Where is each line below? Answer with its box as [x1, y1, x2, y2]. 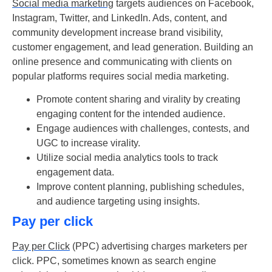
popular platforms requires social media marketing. [12, 70, 229, 81]
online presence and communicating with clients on [12, 56, 232, 67]
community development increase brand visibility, [12, 27, 223, 38]
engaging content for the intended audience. [36, 109, 225, 120]
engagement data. [36, 167, 114, 178]
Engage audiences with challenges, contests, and [36, 123, 250, 134]
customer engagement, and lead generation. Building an [12, 41, 253, 52]
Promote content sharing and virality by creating [36, 94, 240, 105]
